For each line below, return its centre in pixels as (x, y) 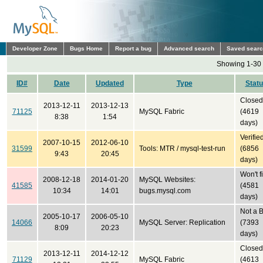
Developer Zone (35, 48)
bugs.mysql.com (165, 191)
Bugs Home (86, 48)
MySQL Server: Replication (182, 222)
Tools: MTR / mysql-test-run (182, 149)
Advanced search (189, 48)
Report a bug (133, 48)
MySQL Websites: (167, 180)
